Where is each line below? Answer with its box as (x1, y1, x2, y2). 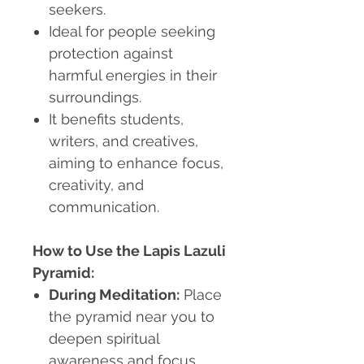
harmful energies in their (49, 67, 217, 84)
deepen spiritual (49, 330, 159, 348)
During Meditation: (49, 286, 180, 304)
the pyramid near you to (49, 308, 214, 326)
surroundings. (49, 89, 141, 106)
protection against (49, 45, 173, 63)
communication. (49, 198, 159, 216)
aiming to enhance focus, (49, 154, 223, 172)
